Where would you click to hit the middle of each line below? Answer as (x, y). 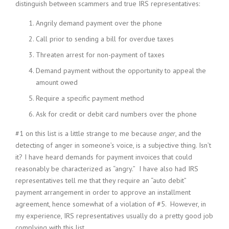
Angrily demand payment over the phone (99, 23)
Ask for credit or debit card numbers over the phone (116, 114)
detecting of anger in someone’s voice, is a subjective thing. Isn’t (113, 145)
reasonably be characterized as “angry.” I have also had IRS (107, 169)
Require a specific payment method (90, 98)
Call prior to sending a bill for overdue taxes (105, 39)
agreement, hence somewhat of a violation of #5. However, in (111, 204)
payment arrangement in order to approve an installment (103, 192)
